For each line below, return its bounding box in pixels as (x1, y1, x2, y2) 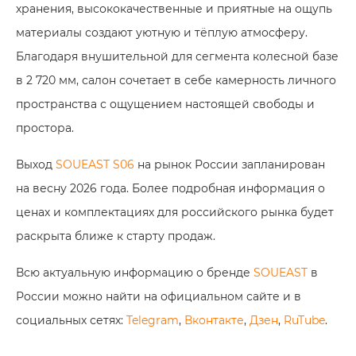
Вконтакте (184, 312, 244, 328)
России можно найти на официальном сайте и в (16, 288, 301, 304)
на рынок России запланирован (134, 157, 325, 172)
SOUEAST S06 (56, 157, 134, 172)
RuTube (284, 312, 325, 328)
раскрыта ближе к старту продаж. (16, 228, 215, 244)
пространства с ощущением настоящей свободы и (16, 96, 315, 112)
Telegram (126, 312, 179, 328)
